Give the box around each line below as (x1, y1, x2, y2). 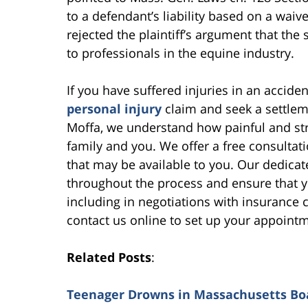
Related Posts (67, 248, 151, 265)
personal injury (67, 100, 162, 117)
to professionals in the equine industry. (67, 44, 294, 61)
